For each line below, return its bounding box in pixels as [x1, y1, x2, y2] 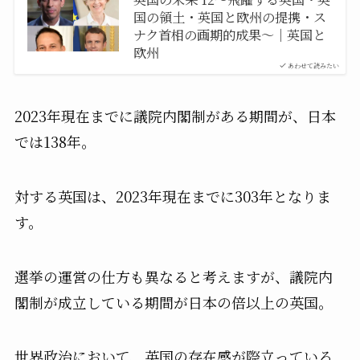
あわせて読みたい [288, 60, 340, 71]
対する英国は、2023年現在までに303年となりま [14, 185, 331, 207]
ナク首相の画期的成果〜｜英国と [133, 25, 325, 45]
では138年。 [14, 130, 96, 152]
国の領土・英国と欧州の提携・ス [133, 7, 326, 27]
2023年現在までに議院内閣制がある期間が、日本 [14, 104, 336, 126]
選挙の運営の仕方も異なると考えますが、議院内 [14, 265, 333, 287]
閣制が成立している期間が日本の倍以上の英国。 [14, 291, 333, 313]
